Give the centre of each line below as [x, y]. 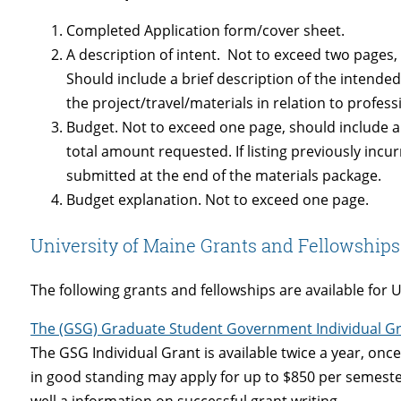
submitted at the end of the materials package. [224, 175]
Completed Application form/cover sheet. [206, 30]
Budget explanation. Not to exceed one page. [218, 199]
